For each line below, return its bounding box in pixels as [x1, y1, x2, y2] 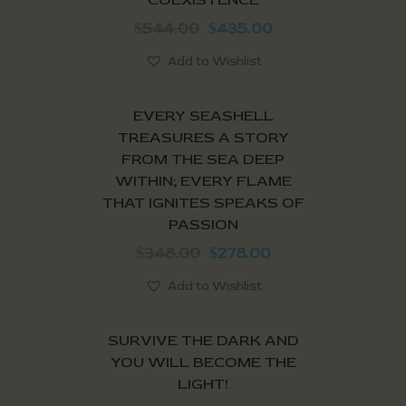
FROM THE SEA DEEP [121, 149, 285, 169]
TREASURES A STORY [117, 127, 289, 147]
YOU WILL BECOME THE [110, 352, 296, 372]
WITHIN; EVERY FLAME [114, 170, 292, 190]
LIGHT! [178, 373, 228, 393]
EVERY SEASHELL [132, 105, 274, 125]
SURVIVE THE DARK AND [107, 330, 299, 350]
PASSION [168, 214, 238, 234]
